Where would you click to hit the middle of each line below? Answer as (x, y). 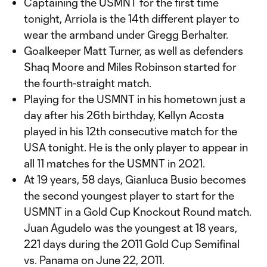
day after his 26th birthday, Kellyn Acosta (124, 115)
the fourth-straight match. (88, 83)
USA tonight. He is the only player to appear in (136, 147)
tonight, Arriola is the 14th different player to (132, 18)
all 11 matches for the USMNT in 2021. (114, 163)
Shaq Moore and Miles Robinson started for (130, 67)
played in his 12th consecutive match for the (131, 131)
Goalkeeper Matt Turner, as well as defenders (133, 51)
